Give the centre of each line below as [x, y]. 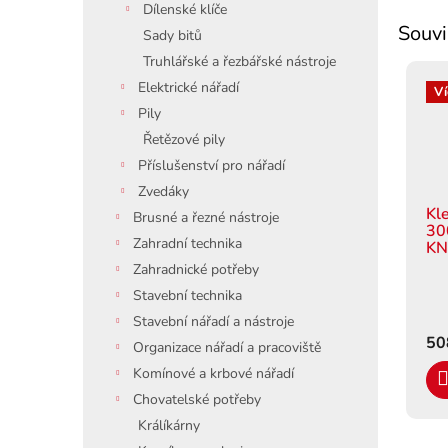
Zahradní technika [187, 243]
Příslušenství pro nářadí [211, 165]
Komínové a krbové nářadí [213, 373]
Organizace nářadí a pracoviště [227, 347]
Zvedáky [163, 191]
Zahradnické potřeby [196, 269]
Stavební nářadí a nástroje [213, 321]
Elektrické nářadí [188, 87]
